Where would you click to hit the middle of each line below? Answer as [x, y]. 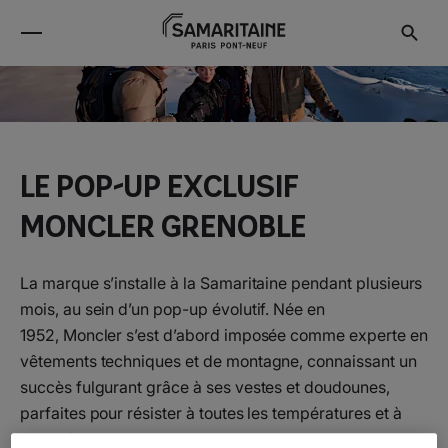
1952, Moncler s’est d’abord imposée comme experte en [224, 334]
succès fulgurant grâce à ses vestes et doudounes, [205, 386]
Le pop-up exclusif [159, 185]
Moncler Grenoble [163, 225]
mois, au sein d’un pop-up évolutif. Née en [173, 308]
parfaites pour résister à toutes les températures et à [211, 412]
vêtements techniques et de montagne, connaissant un [218, 360]
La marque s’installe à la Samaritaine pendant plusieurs [221, 282]
